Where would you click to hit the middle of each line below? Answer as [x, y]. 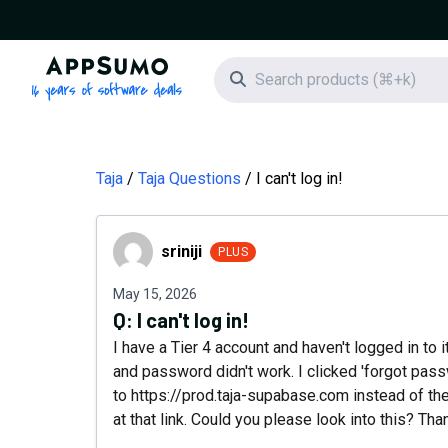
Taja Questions [189, 178]
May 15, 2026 [155, 294]
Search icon [285, 78]
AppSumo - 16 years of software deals [241, 66]
